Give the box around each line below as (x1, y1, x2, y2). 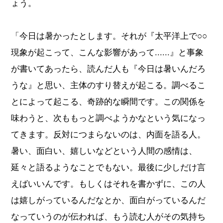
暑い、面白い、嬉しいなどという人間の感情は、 (11, 144, 198, 157)
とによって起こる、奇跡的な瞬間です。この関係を (11, 95, 206, 108)
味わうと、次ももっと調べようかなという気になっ (11, 111, 206, 124)
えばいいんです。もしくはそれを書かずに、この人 (11, 177, 206, 190)
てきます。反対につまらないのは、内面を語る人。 (11, 128, 206, 140)
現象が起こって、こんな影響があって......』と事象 (11, 46, 204, 58)
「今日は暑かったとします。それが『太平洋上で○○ (11, 29, 208, 42)
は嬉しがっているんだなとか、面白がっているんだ (11, 194, 206, 206)
